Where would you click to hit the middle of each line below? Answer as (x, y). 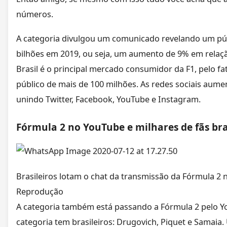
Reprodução (40, 191)
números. (35, 14)
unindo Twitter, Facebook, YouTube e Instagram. (108, 99)
